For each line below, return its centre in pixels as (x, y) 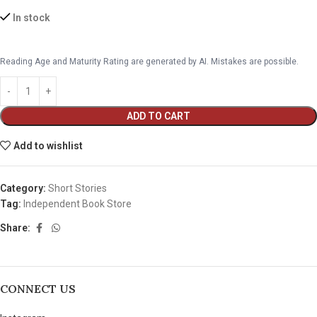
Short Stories (77, 188)
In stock (32, 17)
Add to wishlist (48, 145)
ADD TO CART (158, 116)
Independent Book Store (77, 203)
